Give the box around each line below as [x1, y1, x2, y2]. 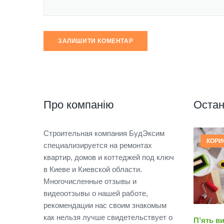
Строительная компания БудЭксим [43, 128, 164, 137]
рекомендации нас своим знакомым [43, 200, 166, 209]
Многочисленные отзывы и [43, 176, 136, 185]
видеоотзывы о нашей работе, [43, 188, 148, 197]
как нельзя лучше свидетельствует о [43, 212, 172, 221]
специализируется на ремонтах [43, 140, 152, 149]
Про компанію [43, 98, 114, 111]
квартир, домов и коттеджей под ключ [43, 152, 174, 161]
